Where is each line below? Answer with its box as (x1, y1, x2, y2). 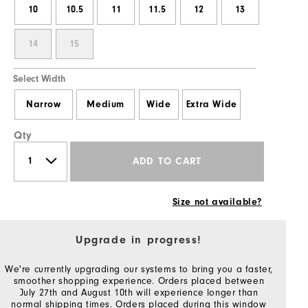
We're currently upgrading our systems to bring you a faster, (5, 263, 274, 275)
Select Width (13, 73, 65, 85)
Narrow (25, 98, 61, 110)
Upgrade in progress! (76, 233, 202, 246)
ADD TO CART (132, 155, 202, 168)
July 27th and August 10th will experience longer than (19, 286, 258, 298)
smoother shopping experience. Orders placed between (13, 274, 265, 287)
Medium (87, 98, 124, 110)
